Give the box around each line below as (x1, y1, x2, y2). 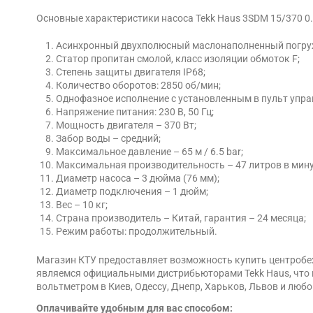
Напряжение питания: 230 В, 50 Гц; (56, 106, 214, 118)
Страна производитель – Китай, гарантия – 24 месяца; (56, 212, 306, 224)
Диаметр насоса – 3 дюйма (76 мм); (56, 173, 219, 184)
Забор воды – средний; (56, 133, 161, 145)
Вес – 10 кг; (56, 199, 108, 211)
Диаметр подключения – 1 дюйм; (56, 186, 208, 198)
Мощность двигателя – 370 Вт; (56, 119, 196, 131)
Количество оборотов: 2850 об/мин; (56, 80, 221, 92)
